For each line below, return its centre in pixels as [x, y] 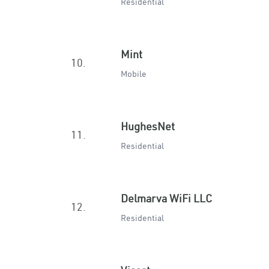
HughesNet [148, 126]
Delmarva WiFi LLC [166, 198]
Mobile [134, 74]
